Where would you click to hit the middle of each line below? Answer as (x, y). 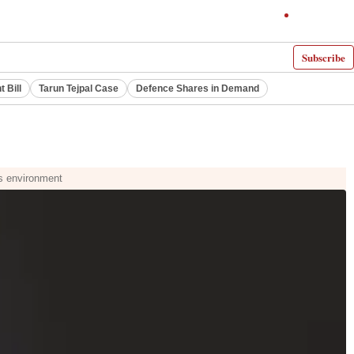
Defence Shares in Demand (198, 88)
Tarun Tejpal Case (79, 88)
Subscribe (324, 57)
